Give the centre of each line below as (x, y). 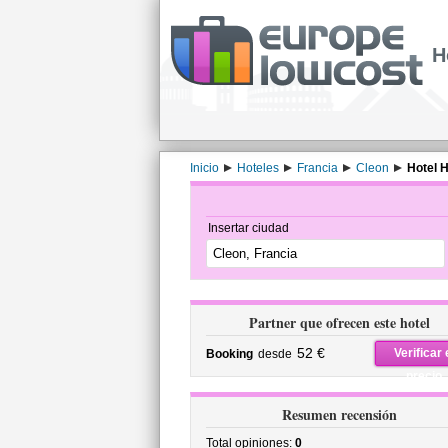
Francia (317, 168)
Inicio (204, 168)
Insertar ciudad (248, 228)
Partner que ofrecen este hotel (339, 322)
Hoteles (257, 168)
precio (424, 376)
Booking (229, 354)
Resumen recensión (339, 414)
